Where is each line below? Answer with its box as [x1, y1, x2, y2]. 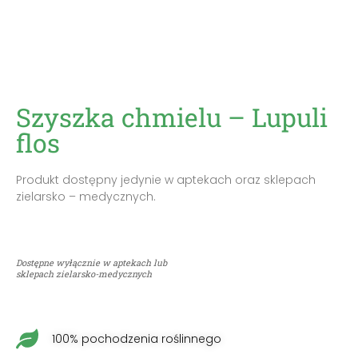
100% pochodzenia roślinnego [52, 331, 221, 348]
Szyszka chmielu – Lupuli [16, 100, 328, 134]
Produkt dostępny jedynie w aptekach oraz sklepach [16, 172, 316, 188]
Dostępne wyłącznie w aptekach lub [16, 257, 167, 268]
